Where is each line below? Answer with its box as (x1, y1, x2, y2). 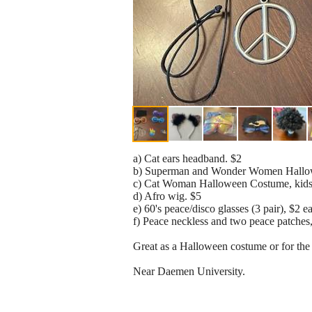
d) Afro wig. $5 (133, 190, 201, 203)
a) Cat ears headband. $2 (133, 153, 242, 165)
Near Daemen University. (133, 265, 245, 278)
